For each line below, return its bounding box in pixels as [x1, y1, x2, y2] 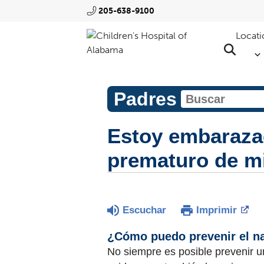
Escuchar [123, 204, 166, 216]
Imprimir [196, 204, 237, 216]
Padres [113, 88, 177, 110]
